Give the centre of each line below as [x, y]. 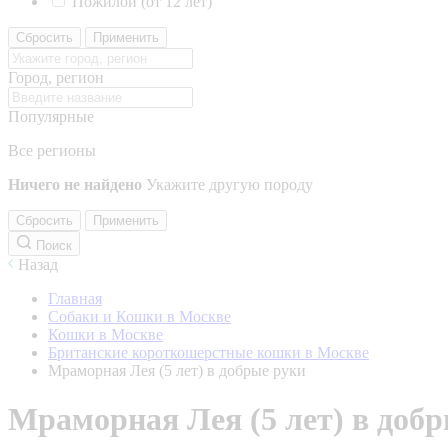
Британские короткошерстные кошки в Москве [208, 352]
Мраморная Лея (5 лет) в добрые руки [177, 370]
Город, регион [56, 77]
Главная [75, 298]
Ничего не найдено [75, 184]
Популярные [51, 116]
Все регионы [52, 150]
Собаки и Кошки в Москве [139, 316]
